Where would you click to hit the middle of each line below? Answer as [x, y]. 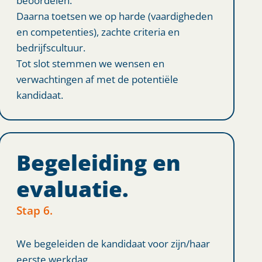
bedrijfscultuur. [51, 47]
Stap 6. [34, 210]
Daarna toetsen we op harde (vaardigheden [114, 15]
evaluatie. [72, 189]
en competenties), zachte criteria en [98, 31]
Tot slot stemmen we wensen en [90, 63]
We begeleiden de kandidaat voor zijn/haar [113, 243]
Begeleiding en [98, 162]
